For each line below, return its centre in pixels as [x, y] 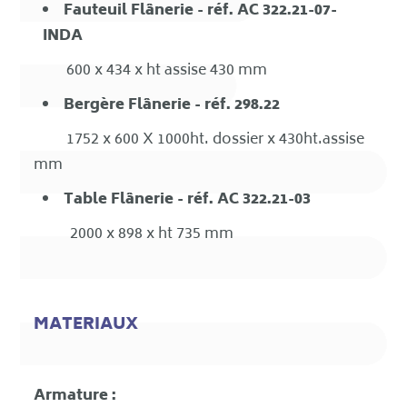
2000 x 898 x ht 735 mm [134, 235]
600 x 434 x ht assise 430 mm [151, 71]
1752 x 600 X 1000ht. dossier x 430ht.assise [199, 140]
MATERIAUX [86, 326]
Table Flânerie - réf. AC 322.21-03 [188, 200]
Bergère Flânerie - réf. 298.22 [172, 106]
